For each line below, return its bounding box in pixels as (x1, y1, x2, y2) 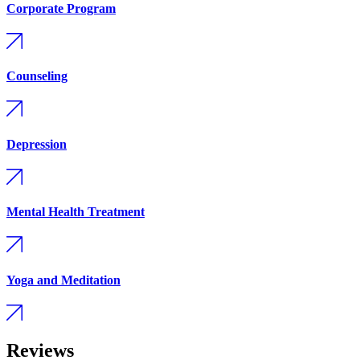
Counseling (6, 69, 67, 84)
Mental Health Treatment (6, 205, 145, 219)
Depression (6, 137, 67, 151)
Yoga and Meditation (6, 272, 121, 287)
